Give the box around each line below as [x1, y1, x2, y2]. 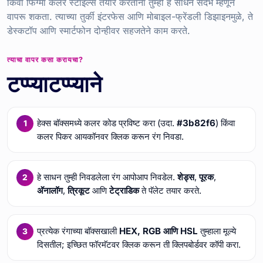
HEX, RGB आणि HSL [119, 225, 198, 237]
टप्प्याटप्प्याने [7, 70, 102, 97]
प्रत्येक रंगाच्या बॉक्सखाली [36, 225, 119, 237]
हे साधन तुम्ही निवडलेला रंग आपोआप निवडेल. [36, 171, 177, 183]
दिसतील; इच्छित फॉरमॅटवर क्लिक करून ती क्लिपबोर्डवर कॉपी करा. [36, 238, 241, 250]
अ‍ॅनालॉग [36, 184, 63, 196]
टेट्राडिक [109, 184, 139, 196]
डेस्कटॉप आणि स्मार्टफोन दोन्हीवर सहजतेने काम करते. [7, 24, 190, 36]
